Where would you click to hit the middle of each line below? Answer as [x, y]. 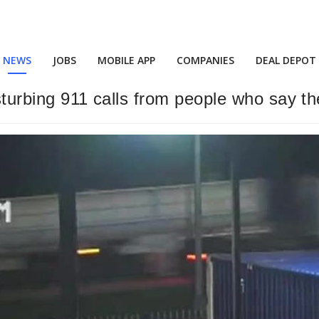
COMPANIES [205, 60]
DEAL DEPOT [286, 60]
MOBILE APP [126, 60]
